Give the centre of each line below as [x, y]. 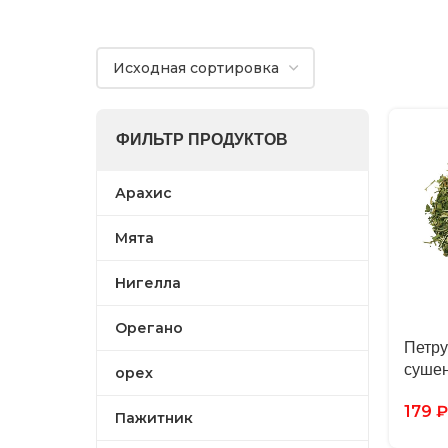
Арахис [143, 193]
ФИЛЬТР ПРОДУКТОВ [202, 139]
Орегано [149, 328]
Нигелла [148, 283]
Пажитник [154, 418]
